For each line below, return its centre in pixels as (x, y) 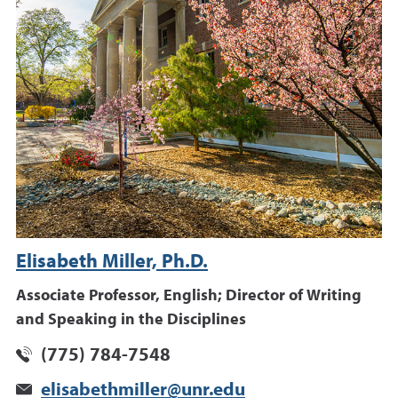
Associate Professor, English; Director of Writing (189, 295)
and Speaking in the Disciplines (131, 319)
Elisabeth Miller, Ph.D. (112, 262)
